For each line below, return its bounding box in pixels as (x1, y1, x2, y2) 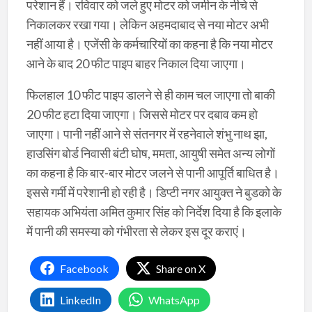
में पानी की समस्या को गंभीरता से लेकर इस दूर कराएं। (26, 223, 247, 239)
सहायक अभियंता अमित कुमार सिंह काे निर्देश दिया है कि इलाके (26, 203, 281, 219)
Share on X (155, 261, 205, 275)
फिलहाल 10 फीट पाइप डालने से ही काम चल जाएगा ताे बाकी (26, 86, 275, 102)
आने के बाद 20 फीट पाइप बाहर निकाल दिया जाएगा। (26, 55, 246, 71)
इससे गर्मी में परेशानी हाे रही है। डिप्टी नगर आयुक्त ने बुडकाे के (26, 184, 281, 200)
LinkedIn (59, 292, 101, 306)
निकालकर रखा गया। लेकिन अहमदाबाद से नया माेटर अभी (26, 16, 269, 32)
